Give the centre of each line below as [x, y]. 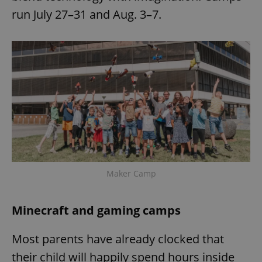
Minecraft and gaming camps [96, 210]
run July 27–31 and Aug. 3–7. [87, 14]
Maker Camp [131, 173]
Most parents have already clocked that [118, 239]
